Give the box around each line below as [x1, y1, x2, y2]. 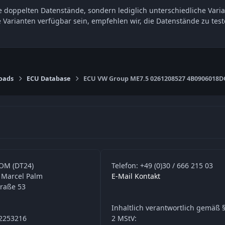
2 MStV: [111, 213, 137, 223]
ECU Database [27, 74, 71, 83]
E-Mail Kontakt [111, 171, 160, 181]
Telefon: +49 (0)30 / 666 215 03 [111, 161, 213, 171]
